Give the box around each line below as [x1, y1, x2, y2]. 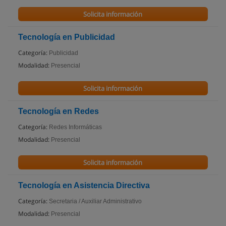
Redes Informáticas [49, 124, 102, 131]
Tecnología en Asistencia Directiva [18, 181, 150, 190]
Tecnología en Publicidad [18, 33, 115, 41]
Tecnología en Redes [18, 107, 99, 116]
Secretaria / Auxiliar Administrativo [49, 198, 142, 205]
